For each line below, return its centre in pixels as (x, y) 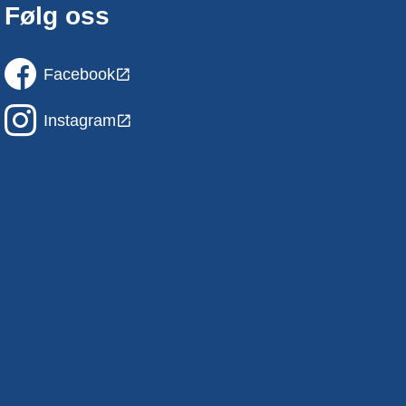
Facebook (80, 74)
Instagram (80, 120)
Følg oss (58, 16)
